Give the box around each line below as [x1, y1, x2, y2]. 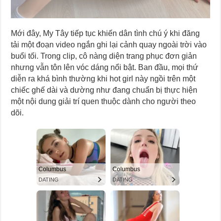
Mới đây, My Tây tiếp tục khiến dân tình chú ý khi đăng [11, 29, 200, 38]
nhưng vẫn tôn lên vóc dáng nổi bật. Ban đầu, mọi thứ [11, 63, 199, 72]
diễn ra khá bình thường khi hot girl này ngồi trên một [11, 74, 196, 83]
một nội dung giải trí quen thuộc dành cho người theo [11, 97, 196, 106]
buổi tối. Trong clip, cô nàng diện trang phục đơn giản [11, 52, 197, 61]
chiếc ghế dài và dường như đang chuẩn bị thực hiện [11, 86, 198, 95]
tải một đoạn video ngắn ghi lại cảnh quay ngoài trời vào [11, 40, 207, 49]
